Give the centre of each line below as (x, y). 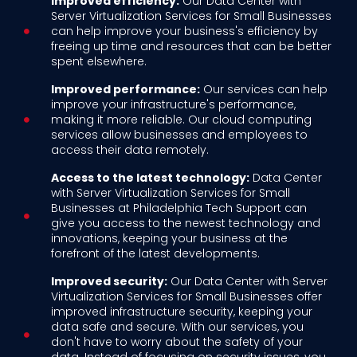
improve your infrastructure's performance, (173, 105)
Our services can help (263, 90)
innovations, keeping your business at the (169, 239)
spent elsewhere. (98, 62)
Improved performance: (125, 90)
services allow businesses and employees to (179, 135)
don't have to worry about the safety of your (177, 342)
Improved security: (109, 282)
